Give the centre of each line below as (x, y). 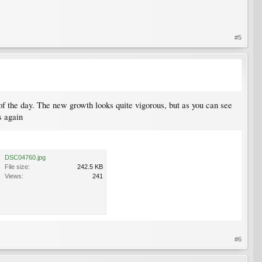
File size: (17, 167)
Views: (14, 176)
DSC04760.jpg (25, 158)
